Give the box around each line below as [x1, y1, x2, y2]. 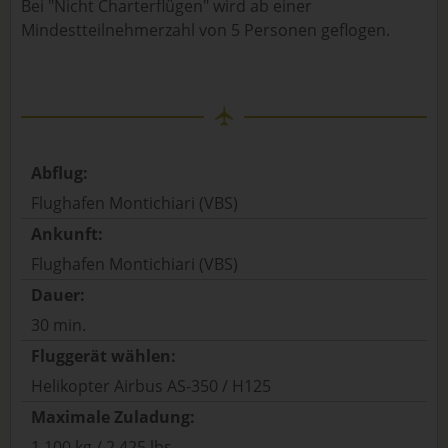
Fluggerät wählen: [31, 345, 176, 367]
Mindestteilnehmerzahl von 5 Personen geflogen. [21, 19, 390, 41]
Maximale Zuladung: [31, 406, 195, 428]
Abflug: [31, 162, 88, 184]
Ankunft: [31, 223, 103, 245]
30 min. [31, 314, 86, 336]
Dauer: [31, 284, 85, 306]
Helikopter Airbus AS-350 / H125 [31, 375, 271, 397]
